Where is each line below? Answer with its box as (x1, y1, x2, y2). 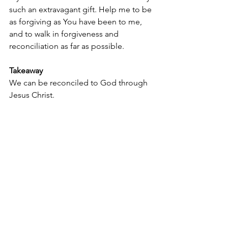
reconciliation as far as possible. (9, 41, 124, 51)
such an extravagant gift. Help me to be (9, 5, 154, 15)
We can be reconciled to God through (9, 78, 150, 88)
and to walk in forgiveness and (9, 29, 121, 39)
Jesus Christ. (9, 90, 54, 100)
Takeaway (9, 66, 43, 76)
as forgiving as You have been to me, (9, 17, 144, 27)
